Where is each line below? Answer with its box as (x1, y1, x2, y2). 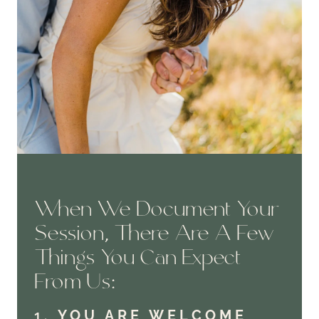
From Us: (34, 272, 115, 297)
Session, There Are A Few (34, 224, 274, 249)
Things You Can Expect (34, 248, 241, 273)
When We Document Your (34, 199, 280, 224)
